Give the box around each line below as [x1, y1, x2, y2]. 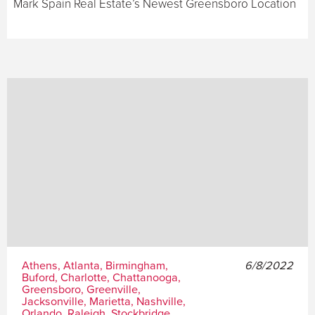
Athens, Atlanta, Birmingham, [21, 259, 168, 274]
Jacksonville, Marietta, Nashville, [21, 295, 186, 309]
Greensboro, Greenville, [21, 283, 141, 297]
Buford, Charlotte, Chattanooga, [21, 271, 181, 285]
